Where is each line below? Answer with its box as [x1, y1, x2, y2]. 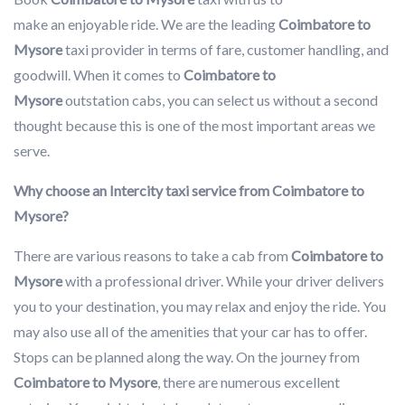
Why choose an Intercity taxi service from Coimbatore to [14, 181, 364, 199]
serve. [14, 141, 52, 159]
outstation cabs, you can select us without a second [62, 90, 378, 108]
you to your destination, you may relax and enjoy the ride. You [14, 297, 386, 315]
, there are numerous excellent [157, 372, 340, 391]
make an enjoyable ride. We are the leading [14, 14, 278, 33]
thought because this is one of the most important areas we [14, 116, 375, 134]
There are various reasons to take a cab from [14, 246, 291, 264]
